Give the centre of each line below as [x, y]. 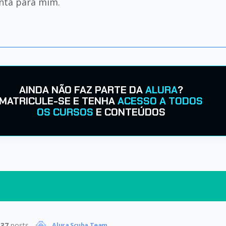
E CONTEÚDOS [129, 112]
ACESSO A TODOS [160, 101]
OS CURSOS [65, 112]
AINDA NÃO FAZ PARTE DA [82, 90]
